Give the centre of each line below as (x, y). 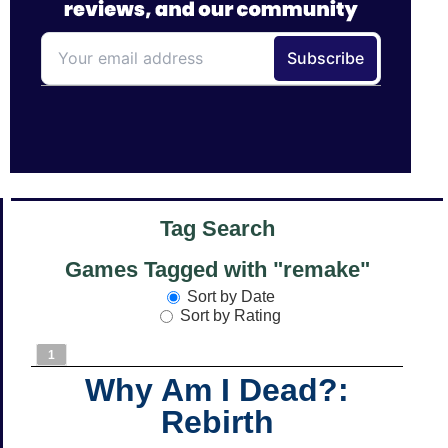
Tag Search (217, 229)
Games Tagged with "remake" (217, 270)
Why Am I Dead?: (217, 389)
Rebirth (217, 421)
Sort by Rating (230, 315)
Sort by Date (230, 296)
